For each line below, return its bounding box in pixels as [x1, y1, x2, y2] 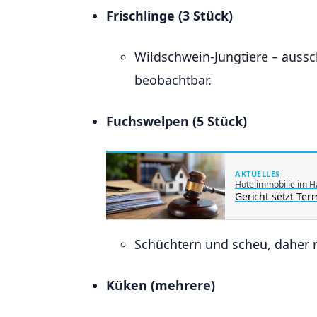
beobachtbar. [134, 71, 212, 88]
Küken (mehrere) [106, 277, 215, 294]
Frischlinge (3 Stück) [106, 6, 233, 24]
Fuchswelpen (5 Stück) [106, 112, 247, 129]
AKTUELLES [235, 168, 280, 180]
